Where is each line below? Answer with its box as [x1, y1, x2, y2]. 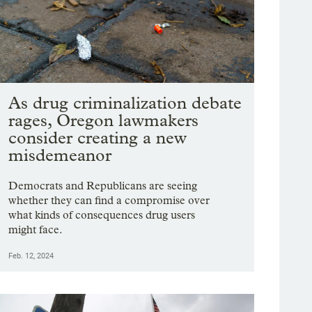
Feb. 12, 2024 [8, 251, 54, 261]
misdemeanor [8, 145, 112, 166]
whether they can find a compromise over [8, 194, 210, 208]
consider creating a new [8, 127, 187, 148]
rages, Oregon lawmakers [8, 110, 199, 131]
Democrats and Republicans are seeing [8, 179, 198, 193]
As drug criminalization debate [8, 93, 242, 114]
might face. [8, 223, 63, 237]
